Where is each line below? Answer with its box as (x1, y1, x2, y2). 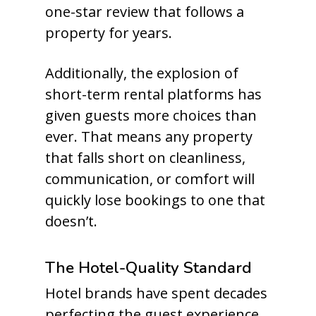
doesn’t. (45, 212, 97, 231)
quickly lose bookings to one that (45, 190, 265, 209)
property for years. (45, 23, 172, 42)
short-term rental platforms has (45, 85, 262, 104)
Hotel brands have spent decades (45, 284, 267, 303)
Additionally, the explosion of (45, 63, 238, 83)
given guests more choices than (45, 106, 257, 125)
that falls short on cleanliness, (45, 148, 245, 167)
